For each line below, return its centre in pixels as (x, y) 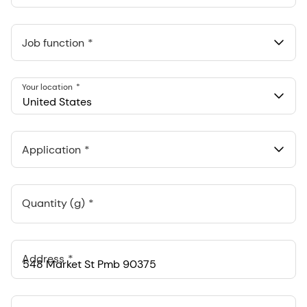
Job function (53, 42)
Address (43, 258)
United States (57, 101)
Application (51, 149)
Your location (47, 87)
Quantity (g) (53, 203)
